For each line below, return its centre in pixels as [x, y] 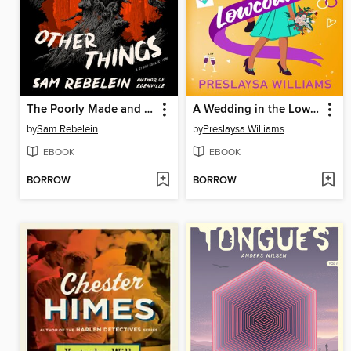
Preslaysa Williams [243, 129]
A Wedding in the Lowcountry [314, 109]
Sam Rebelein [67, 129]
